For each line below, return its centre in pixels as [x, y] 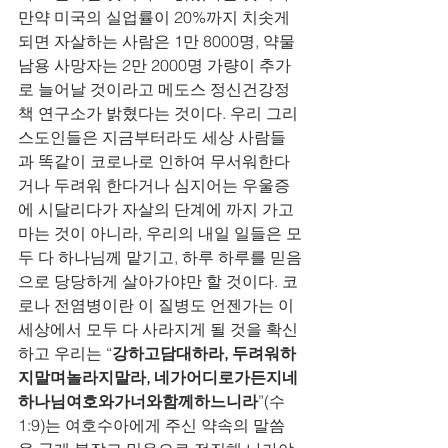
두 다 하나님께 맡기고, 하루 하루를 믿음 [160, 257]
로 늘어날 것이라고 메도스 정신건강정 [154, 89]
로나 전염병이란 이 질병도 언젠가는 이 [158, 305]
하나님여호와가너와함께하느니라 [138, 401]
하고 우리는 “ [65, 353]
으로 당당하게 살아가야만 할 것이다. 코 [158, 281]
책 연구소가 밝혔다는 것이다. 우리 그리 [158, 113]
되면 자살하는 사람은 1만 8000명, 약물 [158, 41]
